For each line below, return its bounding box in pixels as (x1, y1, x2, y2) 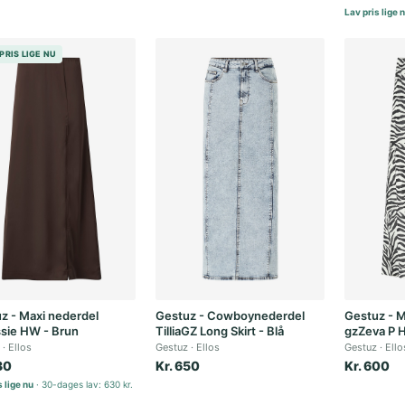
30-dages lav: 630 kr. (41, 379, 133, 390)
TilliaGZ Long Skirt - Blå (155, 324, 285, 338)
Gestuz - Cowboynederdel (155, 308, 306, 323)
